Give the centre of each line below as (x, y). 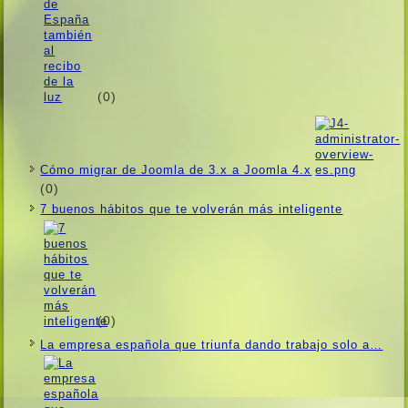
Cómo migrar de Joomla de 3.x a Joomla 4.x (176, 170)
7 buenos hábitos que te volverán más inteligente (192, 209)
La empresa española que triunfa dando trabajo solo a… (212, 344)
